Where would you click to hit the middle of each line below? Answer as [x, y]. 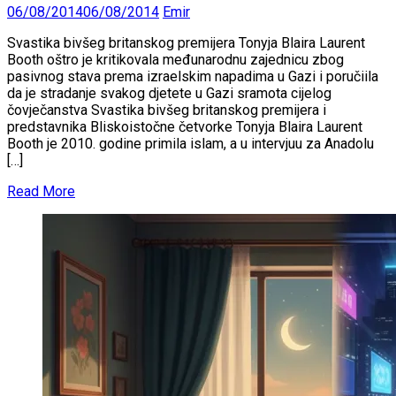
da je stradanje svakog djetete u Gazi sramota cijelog [169, 93]
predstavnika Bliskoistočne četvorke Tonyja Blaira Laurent [185, 126]
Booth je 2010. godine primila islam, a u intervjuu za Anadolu [190, 143]
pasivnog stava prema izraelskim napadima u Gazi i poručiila [193, 76]
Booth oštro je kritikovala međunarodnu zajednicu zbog [175, 59]
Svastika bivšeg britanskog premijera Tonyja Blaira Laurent [186, 42]
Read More [41, 191]
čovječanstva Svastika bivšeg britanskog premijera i [167, 110]
